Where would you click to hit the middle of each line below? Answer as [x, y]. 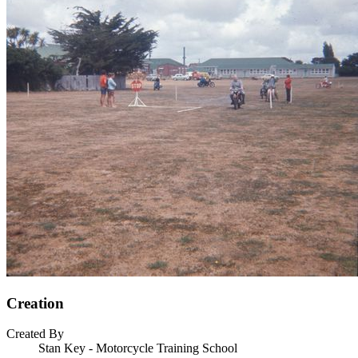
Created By [35, 334]
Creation [35, 303]
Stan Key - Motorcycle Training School [138, 348]
